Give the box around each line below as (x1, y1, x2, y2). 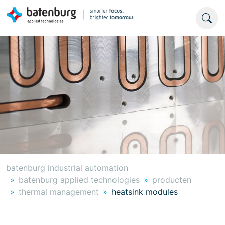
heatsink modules (111, 187, 178, 197)
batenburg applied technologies (19, 175, 140, 185)
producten (152, 175, 191, 185)
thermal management (19, 187, 99, 197)
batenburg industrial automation (6, 163, 128, 173)
